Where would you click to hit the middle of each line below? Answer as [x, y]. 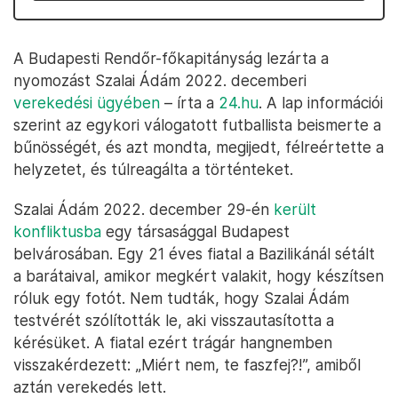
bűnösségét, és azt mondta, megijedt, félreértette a [199, 147]
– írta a [189, 103]
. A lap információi [321, 103]
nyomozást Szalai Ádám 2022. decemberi [160, 80]
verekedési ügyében [87, 103]
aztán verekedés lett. [90, 387]
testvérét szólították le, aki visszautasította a [174, 320]
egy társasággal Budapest [195, 231]
